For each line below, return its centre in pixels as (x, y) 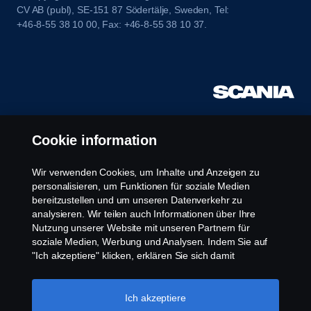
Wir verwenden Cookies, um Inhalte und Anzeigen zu (146, 172)
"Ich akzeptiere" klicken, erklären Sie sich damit (133, 255)
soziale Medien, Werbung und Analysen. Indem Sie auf (150, 242)
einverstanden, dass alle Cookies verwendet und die (144, 269)
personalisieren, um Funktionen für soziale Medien (141, 186)
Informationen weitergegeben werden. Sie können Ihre (150, 283)
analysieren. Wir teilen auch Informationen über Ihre (144, 214)
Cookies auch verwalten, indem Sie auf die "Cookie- (143, 297)
